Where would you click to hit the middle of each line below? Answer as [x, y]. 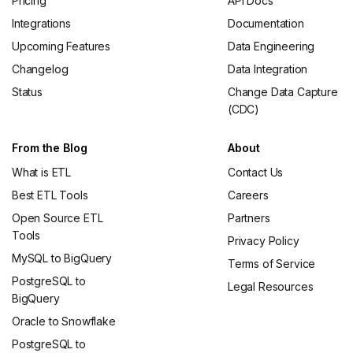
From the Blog [50, 147]
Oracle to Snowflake [64, 321]
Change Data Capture [283, 91]
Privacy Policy [264, 241]
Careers [248, 195]
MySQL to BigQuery [62, 258]
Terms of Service [272, 264]
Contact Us [256, 173]
